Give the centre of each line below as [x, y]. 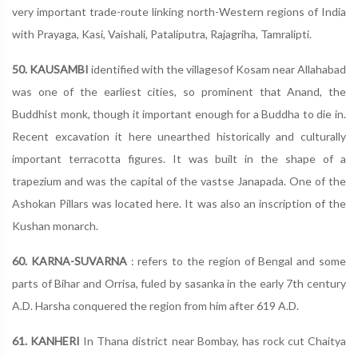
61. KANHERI [46, 341]
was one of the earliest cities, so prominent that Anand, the [179, 91]
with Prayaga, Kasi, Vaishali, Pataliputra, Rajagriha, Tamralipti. [162, 34]
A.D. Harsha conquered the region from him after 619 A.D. [155, 306]
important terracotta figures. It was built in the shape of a [179, 159]
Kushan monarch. [55, 226]
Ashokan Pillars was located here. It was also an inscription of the [179, 203]
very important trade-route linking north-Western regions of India [179, 12]
